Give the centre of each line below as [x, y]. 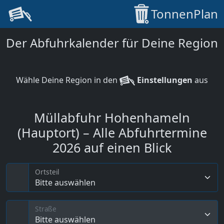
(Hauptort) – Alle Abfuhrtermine [112, 132]
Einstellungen [164, 80]
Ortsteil [47, 172]
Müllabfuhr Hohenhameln [112, 117]
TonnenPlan [184, 14]
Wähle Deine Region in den [68, 80]
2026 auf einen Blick [112, 147]
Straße [46, 209]
